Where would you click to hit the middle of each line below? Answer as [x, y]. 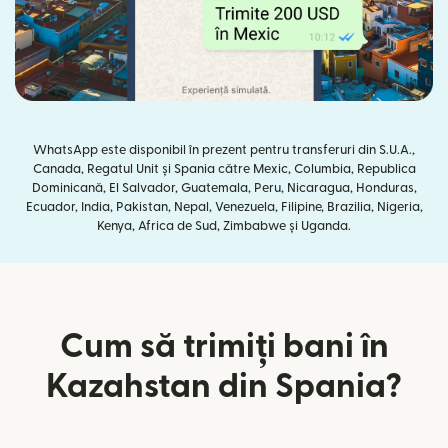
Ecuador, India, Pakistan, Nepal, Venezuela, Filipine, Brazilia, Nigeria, [224, 206]
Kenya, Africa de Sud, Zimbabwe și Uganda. [224, 225]
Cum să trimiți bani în [224, 346]
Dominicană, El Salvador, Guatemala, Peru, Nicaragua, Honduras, [224, 187]
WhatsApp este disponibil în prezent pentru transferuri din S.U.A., [224, 149]
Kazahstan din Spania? [224, 386]
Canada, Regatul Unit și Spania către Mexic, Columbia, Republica [224, 168]
